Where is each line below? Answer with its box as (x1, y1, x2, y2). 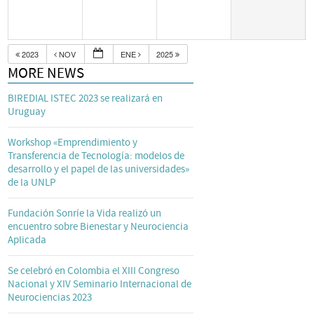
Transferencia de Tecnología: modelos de (8, 149, 185, 163)
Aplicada (8, 233, 47, 247)
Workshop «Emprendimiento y (8, 136, 138, 149)
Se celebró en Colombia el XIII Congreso (8, 264, 180, 278)
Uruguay (8, 105, 46, 118)
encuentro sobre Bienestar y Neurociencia (8, 220, 189, 233)
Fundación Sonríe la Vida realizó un (8, 207, 162, 220)
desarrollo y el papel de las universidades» (8, 163, 190, 176)
